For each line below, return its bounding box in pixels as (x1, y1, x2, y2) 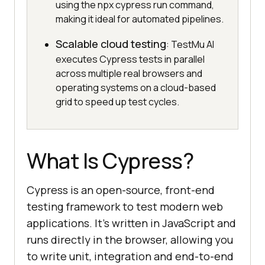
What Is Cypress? (27, 146, 193, 176)
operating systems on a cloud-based (56, 81, 216, 95)
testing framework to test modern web (27, 199, 223, 214)
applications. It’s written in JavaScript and (27, 216, 236, 231)
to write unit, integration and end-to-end (27, 249, 234, 264)
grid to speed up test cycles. (56, 95, 179, 109)
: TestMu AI (166, 38, 214, 51)
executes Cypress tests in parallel (56, 53, 205, 66)
